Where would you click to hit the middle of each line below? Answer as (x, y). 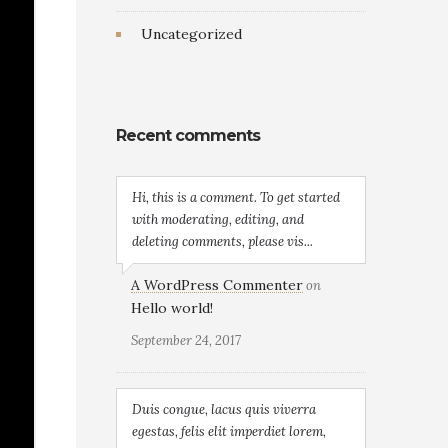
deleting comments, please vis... (222, 241)
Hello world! (172, 308)
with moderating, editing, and (218, 219)
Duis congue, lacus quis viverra (224, 409)
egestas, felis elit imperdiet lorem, (229, 431)
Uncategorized (191, 34)
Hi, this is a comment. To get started (236, 197)
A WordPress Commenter (217, 285)
